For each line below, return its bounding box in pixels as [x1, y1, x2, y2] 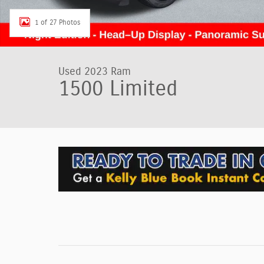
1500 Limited [58, 78, 177, 100]
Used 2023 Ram [58, 67, 131, 77]
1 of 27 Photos [35, 18, 80, 26]
